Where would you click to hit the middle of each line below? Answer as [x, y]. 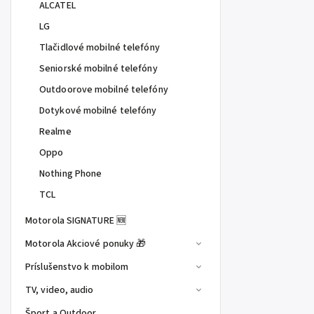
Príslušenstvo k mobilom [77, 267]
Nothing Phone [71, 174]
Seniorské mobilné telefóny [98, 69]
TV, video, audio [60, 290]
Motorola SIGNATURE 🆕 [76, 221]
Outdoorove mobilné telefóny [104, 90]
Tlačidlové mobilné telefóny [100, 48]
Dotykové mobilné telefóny [98, 111]
